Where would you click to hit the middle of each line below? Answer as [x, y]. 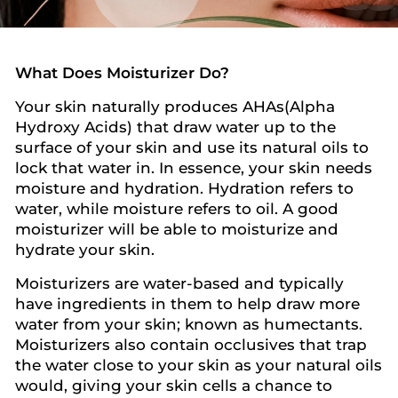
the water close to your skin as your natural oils [199, 365]
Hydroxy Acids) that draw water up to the [175, 127]
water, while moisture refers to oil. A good [177, 209]
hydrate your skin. [85, 250]
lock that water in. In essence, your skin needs [194, 168]
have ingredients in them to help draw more [187, 304]
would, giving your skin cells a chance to [174, 386]
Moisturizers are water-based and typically [179, 283]
